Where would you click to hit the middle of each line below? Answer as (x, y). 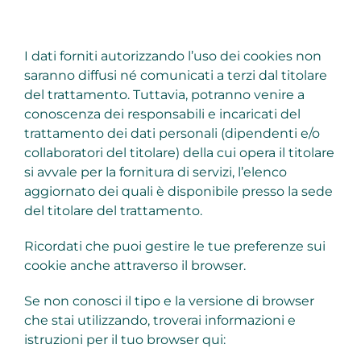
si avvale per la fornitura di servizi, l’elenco (155, 172)
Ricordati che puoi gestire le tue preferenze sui (174, 247)
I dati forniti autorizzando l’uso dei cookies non (172, 56)
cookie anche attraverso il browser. (135, 266)
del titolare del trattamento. (113, 211)
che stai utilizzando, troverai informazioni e (160, 321)
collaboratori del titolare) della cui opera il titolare (179, 153)
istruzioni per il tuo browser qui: (124, 340)
